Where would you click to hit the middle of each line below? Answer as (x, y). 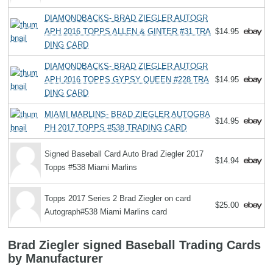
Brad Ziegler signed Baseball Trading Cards (134, 245)
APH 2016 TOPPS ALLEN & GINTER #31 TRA (128, 32)
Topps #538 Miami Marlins (91, 168)
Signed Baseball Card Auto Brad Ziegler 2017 (124, 154)
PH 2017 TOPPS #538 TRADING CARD (116, 128)
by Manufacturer (55, 258)
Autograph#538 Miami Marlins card (106, 212)
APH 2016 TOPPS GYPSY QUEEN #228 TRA (127, 80)
